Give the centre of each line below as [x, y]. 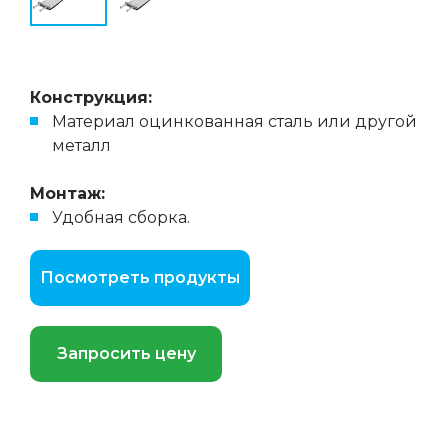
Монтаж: [67, 193]
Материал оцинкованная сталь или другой [234, 121]
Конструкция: [91, 97]
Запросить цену [126, 353]
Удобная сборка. [121, 217]
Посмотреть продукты [140, 277]
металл [81, 145]
